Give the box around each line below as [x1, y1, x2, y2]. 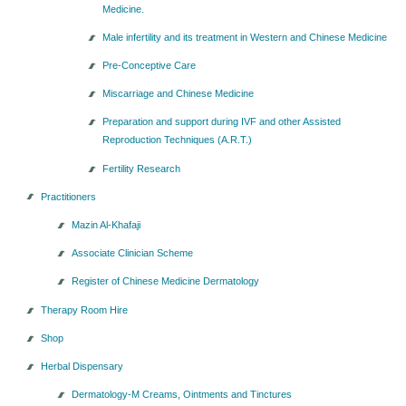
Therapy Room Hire [40, 304, 128, 315]
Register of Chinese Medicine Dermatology [71, 275, 259, 287]
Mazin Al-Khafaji [71, 218, 140, 230]
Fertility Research [101, 162, 180, 174]
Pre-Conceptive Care [101, 60, 196, 71]
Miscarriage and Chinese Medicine [101, 88, 254, 100]
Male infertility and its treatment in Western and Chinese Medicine [101, 31, 387, 43]
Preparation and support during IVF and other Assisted [101, 116, 341, 128]
